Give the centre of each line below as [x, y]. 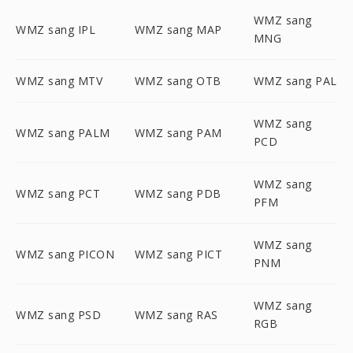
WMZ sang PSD [58, 314]
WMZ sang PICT [178, 254]
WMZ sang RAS [176, 314]
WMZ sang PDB [178, 193]
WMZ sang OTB [178, 81]
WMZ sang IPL [56, 29]
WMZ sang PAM [178, 132]
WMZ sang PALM [63, 132]
